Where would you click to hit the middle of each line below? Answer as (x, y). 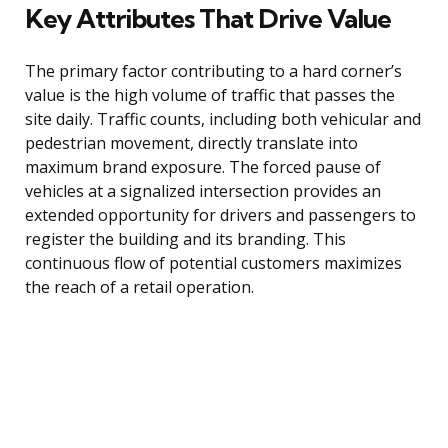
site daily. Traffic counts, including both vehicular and (223, 119)
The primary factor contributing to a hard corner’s (213, 71)
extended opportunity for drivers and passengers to (220, 215)
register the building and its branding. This (185, 239)
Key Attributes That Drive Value (208, 19)
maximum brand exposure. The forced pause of (203, 167)
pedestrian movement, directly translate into (191, 143)
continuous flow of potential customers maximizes (213, 263)
